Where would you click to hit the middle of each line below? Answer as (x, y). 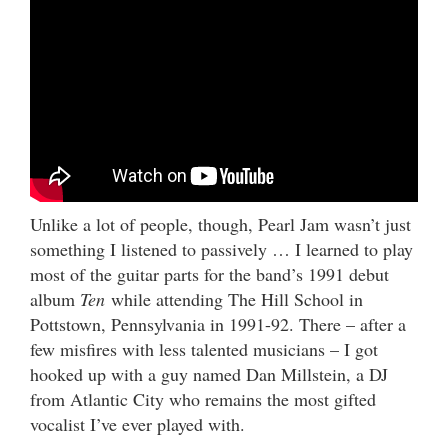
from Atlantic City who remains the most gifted (203, 398)
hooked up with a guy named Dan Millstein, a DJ (209, 373)
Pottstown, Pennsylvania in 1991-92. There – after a (218, 323)
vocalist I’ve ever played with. (137, 423)
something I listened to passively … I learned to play (221, 248)
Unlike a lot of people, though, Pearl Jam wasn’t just (220, 223)
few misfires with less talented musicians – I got (204, 348)
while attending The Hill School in (234, 298)
